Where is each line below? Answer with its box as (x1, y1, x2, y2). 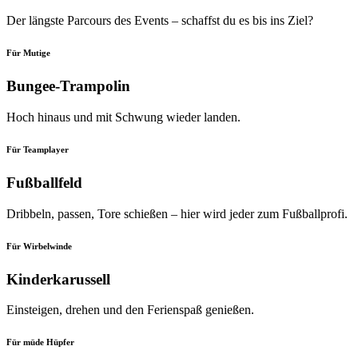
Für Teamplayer (6, 145, 69, 155)
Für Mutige (6, 48, 50, 58)
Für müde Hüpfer (6, 337, 74, 348)
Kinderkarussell (6, 270, 110, 288)
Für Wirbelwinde (6, 241, 72, 251)
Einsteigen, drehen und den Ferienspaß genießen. (6, 303, 254, 317)
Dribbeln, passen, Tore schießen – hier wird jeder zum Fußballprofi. (6, 206, 348, 221)
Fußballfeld (6, 174, 82, 192)
